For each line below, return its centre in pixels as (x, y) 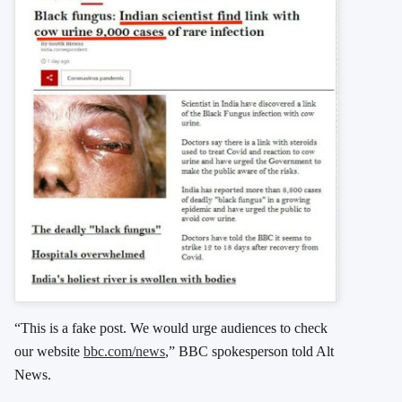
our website (49, 351)
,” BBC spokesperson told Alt (249, 351)
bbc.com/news (124, 351)
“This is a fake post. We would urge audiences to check (171, 328)
